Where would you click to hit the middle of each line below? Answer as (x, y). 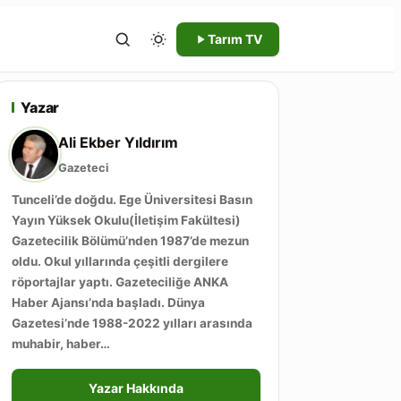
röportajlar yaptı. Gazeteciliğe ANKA (120, 274)
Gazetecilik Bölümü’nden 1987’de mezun (130, 233)
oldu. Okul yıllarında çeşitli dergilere (120, 254)
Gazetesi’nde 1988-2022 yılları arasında (132, 316)
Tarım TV (235, 39)
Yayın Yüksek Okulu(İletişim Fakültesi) (126, 213)
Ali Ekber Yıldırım (118, 134)
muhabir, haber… (61, 336)
